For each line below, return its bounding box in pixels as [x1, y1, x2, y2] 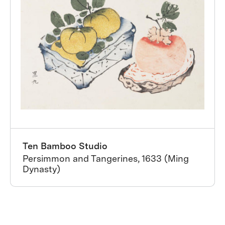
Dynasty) [23, 164, 60, 174]
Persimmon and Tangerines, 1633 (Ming [23, 153, 189, 164]
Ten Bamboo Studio [23, 141, 107, 151]
